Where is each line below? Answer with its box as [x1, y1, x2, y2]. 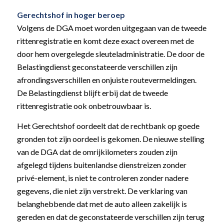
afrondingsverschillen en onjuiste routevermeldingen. [16, 75, 196, 85]
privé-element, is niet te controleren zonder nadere [16, 173, 188, 183]
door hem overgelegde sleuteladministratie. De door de [16, 49, 204, 59]
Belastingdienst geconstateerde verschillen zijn [16, 62, 177, 72]
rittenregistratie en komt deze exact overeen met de [16, 36, 194, 46]
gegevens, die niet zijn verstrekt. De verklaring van [16, 186, 187, 196]
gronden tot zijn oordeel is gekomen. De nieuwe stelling [16, 134, 204, 144]
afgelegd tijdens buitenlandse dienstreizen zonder [16, 160, 186, 170]
